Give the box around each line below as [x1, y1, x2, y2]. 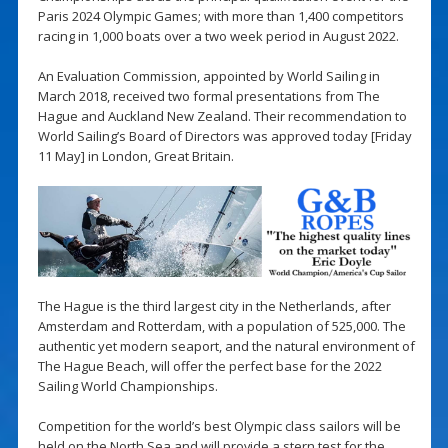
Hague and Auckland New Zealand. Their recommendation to [37, 106, 407, 125]
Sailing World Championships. [37, 377, 218, 396]
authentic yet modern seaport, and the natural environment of [37, 337, 415, 356]
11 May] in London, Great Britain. [37, 146, 234, 165]
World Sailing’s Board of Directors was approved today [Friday [37, 126, 412, 145]
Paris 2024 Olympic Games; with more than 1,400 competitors [37, 6, 404, 25]
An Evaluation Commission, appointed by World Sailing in [37, 66, 380, 85]
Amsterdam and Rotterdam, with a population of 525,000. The [37, 317, 406, 336]
